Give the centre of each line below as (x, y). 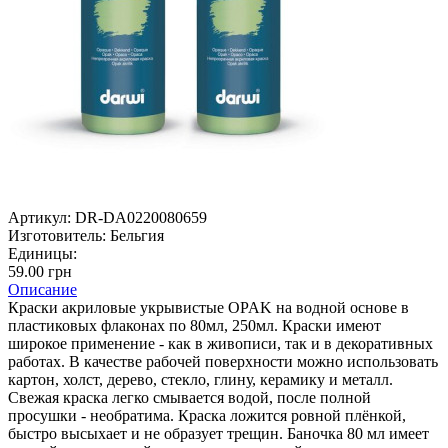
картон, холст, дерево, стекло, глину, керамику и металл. (200, 379)
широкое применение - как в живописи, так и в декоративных (220, 343)
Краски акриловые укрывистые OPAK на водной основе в (208, 307)
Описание (42, 289)
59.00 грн (40, 271)
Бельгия (137, 235)
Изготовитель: (57, 235)
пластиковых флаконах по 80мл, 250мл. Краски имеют (194, 325)
